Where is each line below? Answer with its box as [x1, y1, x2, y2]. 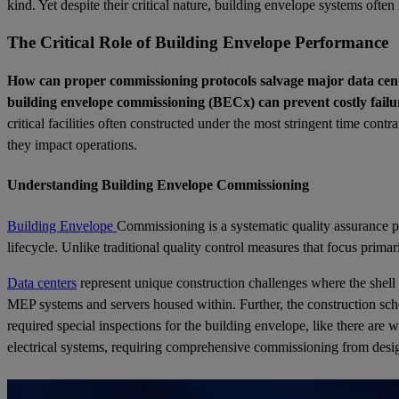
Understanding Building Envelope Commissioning [7, 177, 309, 193]
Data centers [7, 274, 77, 290]
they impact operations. [7, 137, 137, 153]
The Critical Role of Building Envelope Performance [7, 33, 388, 53]
